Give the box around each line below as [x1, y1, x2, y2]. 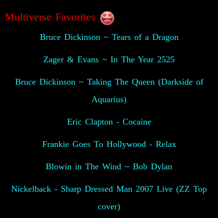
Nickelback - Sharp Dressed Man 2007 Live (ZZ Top [11, 184, 207, 194]
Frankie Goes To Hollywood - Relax [42, 139, 176, 149]
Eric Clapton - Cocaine [67, 117, 151, 127]
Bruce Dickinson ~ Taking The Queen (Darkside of [15, 77, 203, 87]
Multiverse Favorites [5, 11, 99, 23]
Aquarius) [91, 94, 127, 105]
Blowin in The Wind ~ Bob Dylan [46, 162, 172, 172]
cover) [98, 201, 120, 212]
